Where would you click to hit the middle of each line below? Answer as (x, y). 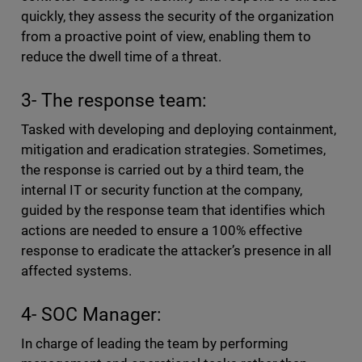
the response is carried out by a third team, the (162, 170)
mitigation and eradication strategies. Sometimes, (173, 150)
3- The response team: (114, 101)
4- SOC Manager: (91, 315)
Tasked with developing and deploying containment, (179, 130)
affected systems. (79, 271)
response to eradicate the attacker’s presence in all (176, 251)
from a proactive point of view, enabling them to (166, 37)
